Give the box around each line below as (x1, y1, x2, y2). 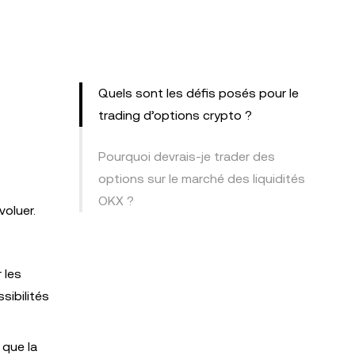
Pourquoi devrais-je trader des (98, 149, 275, 164)
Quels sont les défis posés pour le (98, 86, 299, 101)
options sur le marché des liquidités (98, 171, 305, 186)
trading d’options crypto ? (98, 108, 252, 123)
